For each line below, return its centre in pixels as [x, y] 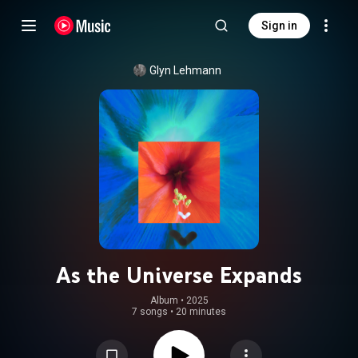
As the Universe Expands [179, 275]
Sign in [279, 26]
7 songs [150, 312]
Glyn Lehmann [185, 70]
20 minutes [201, 312]
